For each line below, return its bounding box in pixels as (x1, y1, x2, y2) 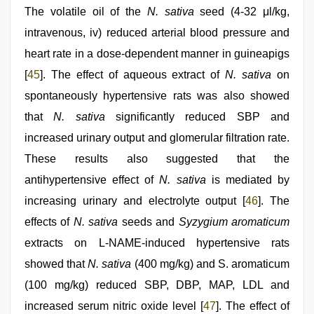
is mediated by (205, 174, 290, 186)
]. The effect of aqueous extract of (40, 69, 226, 81)
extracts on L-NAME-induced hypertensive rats (25, 237, 289, 250)
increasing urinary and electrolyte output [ (25, 195, 246, 207)
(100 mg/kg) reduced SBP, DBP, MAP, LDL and (25, 279, 289, 292)
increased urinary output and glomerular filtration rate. (25, 132, 289, 144)
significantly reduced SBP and (104, 111, 290, 123)
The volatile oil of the (25, 6, 147, 18)
